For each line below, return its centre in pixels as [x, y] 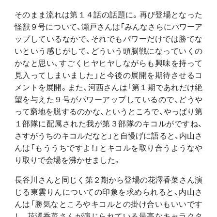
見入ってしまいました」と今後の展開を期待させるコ [108, 74]
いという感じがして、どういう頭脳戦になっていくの [108, 50]
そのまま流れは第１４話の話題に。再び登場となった [108, 14]
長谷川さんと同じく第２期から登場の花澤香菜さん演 [108, 179]
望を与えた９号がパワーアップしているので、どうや [108, 99]
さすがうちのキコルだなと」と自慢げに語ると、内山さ [108, 135]
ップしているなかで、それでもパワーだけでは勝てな [108, 38]
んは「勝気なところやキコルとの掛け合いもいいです [108, 203]
